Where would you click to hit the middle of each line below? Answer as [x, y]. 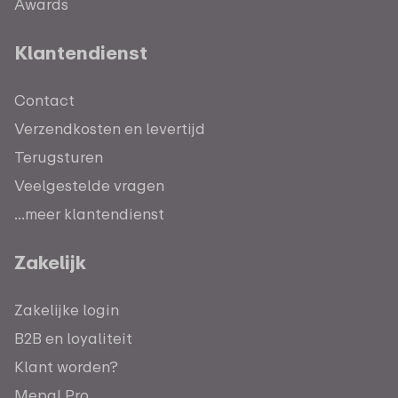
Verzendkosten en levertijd [110, 128]
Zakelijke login [67, 309]
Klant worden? [66, 366]
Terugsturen [59, 156]
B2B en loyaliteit [73, 338]
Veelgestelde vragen [89, 185]
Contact [44, 99]
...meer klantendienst [89, 213]
